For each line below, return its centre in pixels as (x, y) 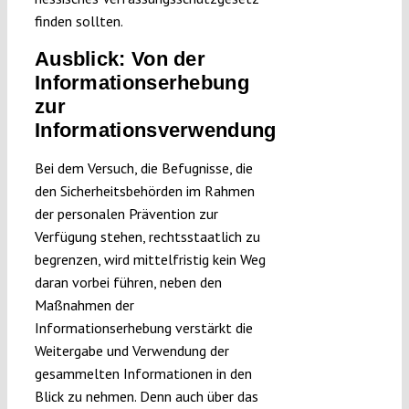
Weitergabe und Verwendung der (131, 351)
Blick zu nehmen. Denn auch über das (146, 397)
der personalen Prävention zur (126, 214)
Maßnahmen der (84, 305)
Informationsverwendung (155, 131)
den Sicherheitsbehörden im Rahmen (144, 191)
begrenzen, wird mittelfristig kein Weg (150, 260)
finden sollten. (79, 21)
